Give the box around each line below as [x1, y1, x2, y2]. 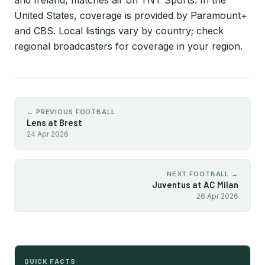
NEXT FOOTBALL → [166, 170, 238, 178]
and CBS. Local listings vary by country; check [14, 25, 224, 37]
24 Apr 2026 [27, 130, 69, 138]
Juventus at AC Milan [152, 179, 238, 190]
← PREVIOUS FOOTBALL [27, 108, 115, 116]
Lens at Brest [27, 117, 82, 128]
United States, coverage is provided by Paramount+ [14, 9, 247, 21]
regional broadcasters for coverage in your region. [14, 40, 243, 52]
